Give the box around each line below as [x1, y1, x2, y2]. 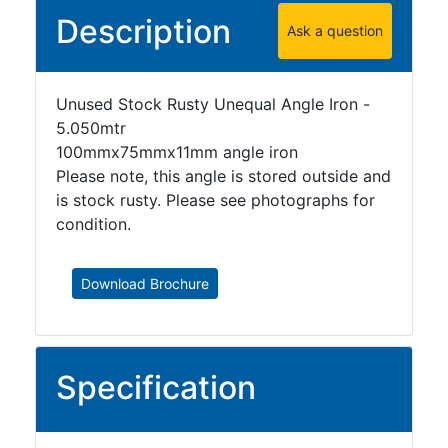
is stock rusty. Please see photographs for [56, 189, 375, 210]
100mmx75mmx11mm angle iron [56, 141, 298, 162]
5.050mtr [56, 117, 126, 138]
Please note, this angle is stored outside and [56, 165, 391, 186]
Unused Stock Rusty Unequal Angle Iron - [56, 93, 370, 114]
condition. [56, 213, 131, 234]
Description [56, 11, 231, 51]
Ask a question [287, 22, 383, 40]
